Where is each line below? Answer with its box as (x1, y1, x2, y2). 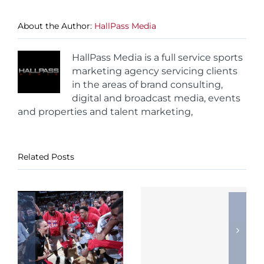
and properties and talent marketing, (18, 106, 193, 118)
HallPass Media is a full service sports (72, 52, 243, 64)
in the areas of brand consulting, (72, 79, 223, 91)
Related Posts (18, 151, 74, 163)
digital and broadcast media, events (72, 93, 240, 104)
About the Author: (18, 21, 94, 32)
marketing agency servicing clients (72, 65, 237, 77)
